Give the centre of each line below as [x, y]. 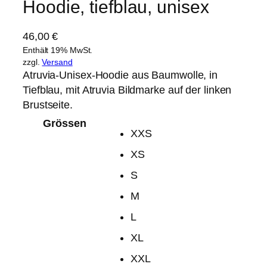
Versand [57, 62]
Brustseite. [48, 105]
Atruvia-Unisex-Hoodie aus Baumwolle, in [120, 75]
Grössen [65, 123]
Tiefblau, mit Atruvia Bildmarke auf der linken [127, 90]
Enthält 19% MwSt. [58, 50]
